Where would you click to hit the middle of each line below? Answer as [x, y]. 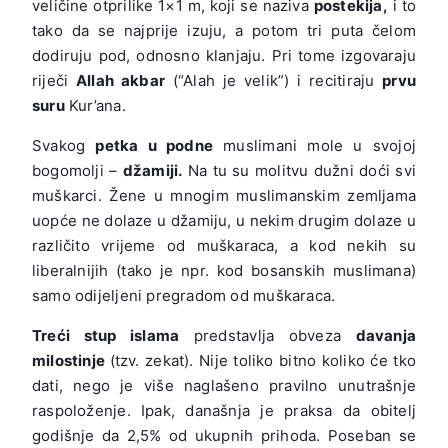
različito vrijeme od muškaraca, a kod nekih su [224, 246]
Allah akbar [120, 81]
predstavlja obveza [267, 336]
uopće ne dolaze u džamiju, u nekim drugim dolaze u [224, 221]
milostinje [71, 361]
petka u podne [154, 146]
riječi [54, 81]
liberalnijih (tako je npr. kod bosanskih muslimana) [224, 271]
